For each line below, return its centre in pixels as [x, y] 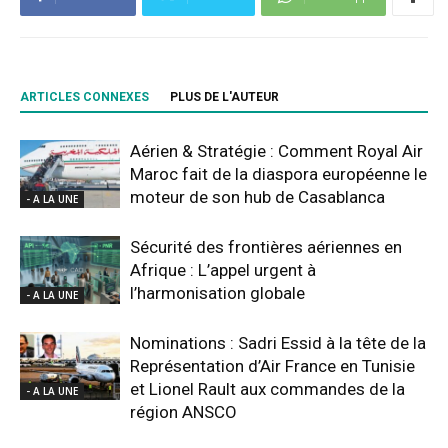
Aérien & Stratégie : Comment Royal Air [276, 150]
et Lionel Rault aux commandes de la [267, 388]
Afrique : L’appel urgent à [223, 269]
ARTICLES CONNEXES [84, 96]
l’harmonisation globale [217, 292]
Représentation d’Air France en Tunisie [272, 365]
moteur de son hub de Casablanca [257, 196]
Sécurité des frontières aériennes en [266, 246]
